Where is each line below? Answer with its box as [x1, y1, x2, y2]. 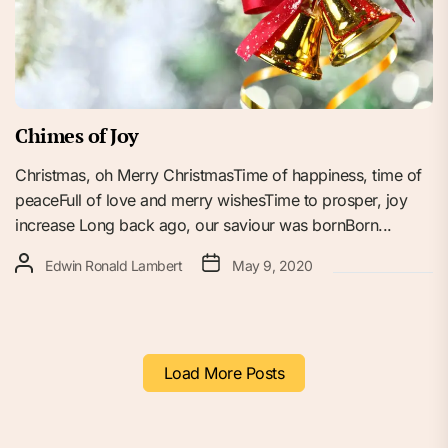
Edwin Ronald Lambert [45, 256, 182, 274]
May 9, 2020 [232, 256, 313, 274]
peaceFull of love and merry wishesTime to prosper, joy [15, 189, 407, 210]
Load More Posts [163, 362, 285, 383]
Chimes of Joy [15, 121, 139, 149]
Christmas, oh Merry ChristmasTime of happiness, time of [15, 164, 422, 185]
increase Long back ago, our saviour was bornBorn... [15, 214, 392, 235]
